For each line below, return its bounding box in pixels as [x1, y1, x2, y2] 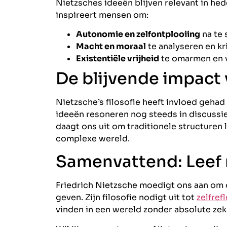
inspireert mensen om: [56, 9, 148, 20]
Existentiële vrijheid [76, 53, 159, 64]
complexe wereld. [56, 133, 130, 144]
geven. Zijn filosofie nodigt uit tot [56, 192, 197, 203]
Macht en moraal [76, 41, 146, 52]
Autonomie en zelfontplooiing [76, 28, 200, 40]
